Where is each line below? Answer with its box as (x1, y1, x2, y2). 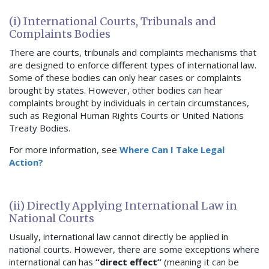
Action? (9, 156, 43, 169)
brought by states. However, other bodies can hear (9, 84, 223, 97)
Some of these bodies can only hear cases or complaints (9, 71, 241, 84)
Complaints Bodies (9, 27, 110, 41)
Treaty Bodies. (9, 122, 70, 134)
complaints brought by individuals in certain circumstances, (9, 97, 249, 109)
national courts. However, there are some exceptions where (9, 243, 259, 256)
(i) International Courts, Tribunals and (9, 14, 216, 29)
